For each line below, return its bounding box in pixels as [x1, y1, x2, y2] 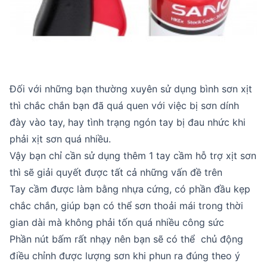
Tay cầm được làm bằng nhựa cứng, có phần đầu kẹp [10, 182, 250, 195]
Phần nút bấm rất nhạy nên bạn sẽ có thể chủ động [10, 232, 243, 245]
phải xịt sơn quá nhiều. [10, 132, 111, 145]
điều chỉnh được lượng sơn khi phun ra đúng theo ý [10, 249, 240, 262]
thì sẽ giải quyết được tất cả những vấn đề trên [10, 166, 222, 178]
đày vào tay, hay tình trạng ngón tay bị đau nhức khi [10, 116, 246, 128]
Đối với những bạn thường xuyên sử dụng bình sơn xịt [10, 82, 252, 95]
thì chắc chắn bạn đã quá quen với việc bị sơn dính [10, 99, 239, 111]
